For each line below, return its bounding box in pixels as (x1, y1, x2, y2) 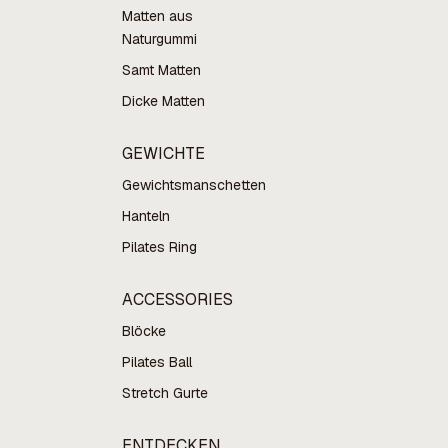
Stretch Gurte (121, 384, 208, 402)
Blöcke (121, 322, 166, 340)
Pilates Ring (121, 238, 197, 256)
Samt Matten (121, 61, 201, 79)
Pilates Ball (121, 353, 192, 371)
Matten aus (121, 7, 193, 25)
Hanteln (121, 207, 170, 225)
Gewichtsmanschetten (121, 176, 266, 194)
